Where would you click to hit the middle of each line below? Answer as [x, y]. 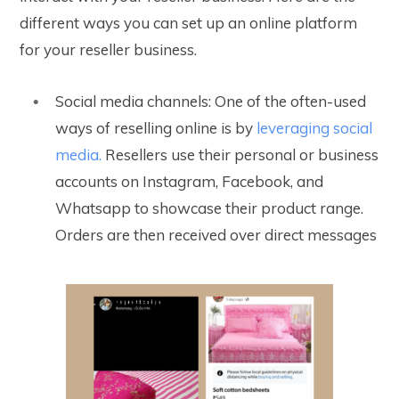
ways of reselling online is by [156, 128]
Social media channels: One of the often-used [211, 102]
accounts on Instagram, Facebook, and [189, 182]
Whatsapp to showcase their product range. [209, 208]
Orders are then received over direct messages [216, 235]
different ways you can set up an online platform [188, 23]
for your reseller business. [108, 50]
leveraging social [314, 128]
